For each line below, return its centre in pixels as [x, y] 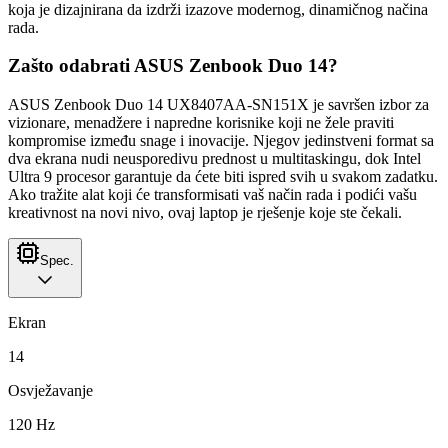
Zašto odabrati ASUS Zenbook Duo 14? [173, 66]
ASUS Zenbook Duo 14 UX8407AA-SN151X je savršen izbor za [218, 105]
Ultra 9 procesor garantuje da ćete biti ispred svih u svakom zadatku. [223, 177]
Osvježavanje [50, 391]
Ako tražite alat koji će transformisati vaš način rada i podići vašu [212, 195]
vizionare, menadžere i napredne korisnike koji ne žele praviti [201, 123]
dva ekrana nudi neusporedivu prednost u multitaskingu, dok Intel [214, 159]
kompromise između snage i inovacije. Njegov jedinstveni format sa [221, 141]
